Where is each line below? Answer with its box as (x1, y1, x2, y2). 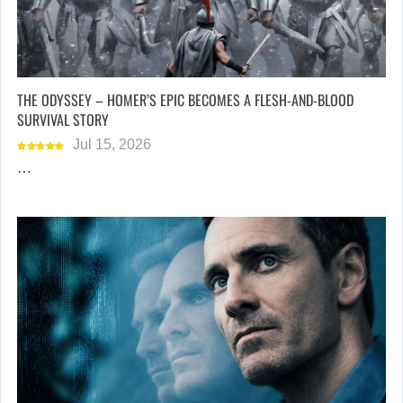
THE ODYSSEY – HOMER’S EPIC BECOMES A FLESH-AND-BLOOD (17, 88, 354, 111)
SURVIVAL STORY (17, 108, 109, 130)
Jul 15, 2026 (73, 136, 151, 152)
